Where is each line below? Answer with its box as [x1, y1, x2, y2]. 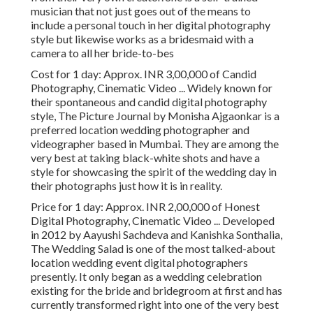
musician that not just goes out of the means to [31, 4, 251, 18]
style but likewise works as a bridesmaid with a [31, 32, 254, 46]
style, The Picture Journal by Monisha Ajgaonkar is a [31, 109, 279, 123]
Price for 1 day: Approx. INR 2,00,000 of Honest [31, 200, 260, 214]
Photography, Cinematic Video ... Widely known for [31, 81, 272, 95]
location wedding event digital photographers [31, 256, 248, 270]
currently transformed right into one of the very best [31, 298, 279, 312]
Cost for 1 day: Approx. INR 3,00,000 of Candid [31, 67, 256, 81]
